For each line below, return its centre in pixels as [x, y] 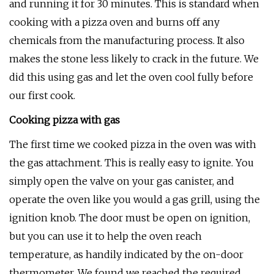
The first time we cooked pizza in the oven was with [133, 144]
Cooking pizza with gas [65, 120]
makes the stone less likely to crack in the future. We [134, 59]
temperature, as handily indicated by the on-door [126, 254]
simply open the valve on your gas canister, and [122, 181]
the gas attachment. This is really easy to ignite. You [131, 163]
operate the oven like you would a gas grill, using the [135, 199]
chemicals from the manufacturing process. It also [127, 40]
